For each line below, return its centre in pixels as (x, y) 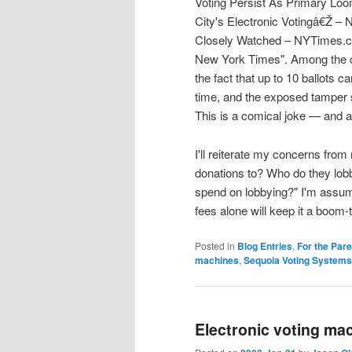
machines (217, 260)
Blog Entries (265, 246)
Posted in (215, 246)
